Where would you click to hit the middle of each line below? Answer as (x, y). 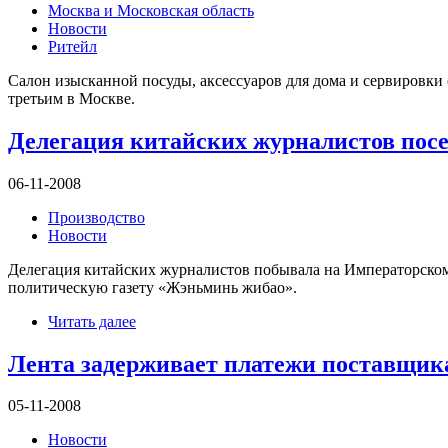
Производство (96, 217)
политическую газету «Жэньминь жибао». (152, 287)
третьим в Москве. (71, 98)
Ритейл (72, 46)
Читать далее (92, 321)
